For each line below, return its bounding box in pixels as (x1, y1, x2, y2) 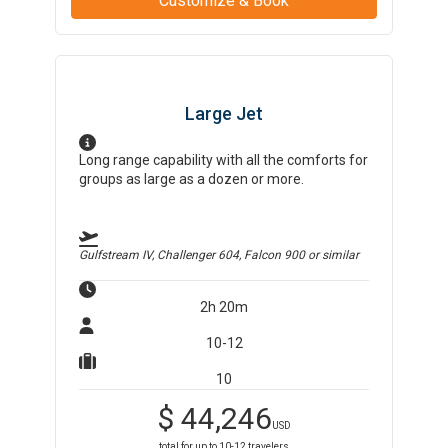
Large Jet (185, 103, 263, 124)
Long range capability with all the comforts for (79, 152, 369, 168)
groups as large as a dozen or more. (79, 171, 305, 187)
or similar (305, 248, 360, 262)
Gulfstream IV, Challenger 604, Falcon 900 (79, 248, 306, 262)
